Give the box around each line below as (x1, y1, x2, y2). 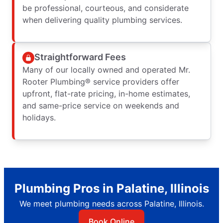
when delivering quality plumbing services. (22, 14, 182, 25)
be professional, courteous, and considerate (22, 2, 189, 13)
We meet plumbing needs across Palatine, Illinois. (19, 198, 204, 209)
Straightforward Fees (34, 52, 126, 63)
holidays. (22, 112, 56, 122)
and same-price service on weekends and (22, 100, 179, 111)
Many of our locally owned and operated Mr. (22, 64, 190, 75)
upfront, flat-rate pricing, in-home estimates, (22, 88, 190, 99)
